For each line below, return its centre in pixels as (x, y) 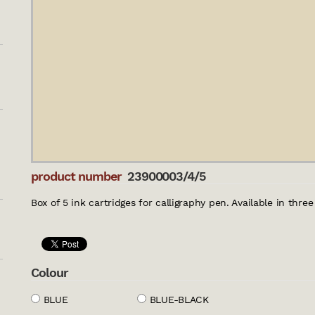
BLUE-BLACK (179, 299)
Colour (50, 272)
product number (76, 176)
